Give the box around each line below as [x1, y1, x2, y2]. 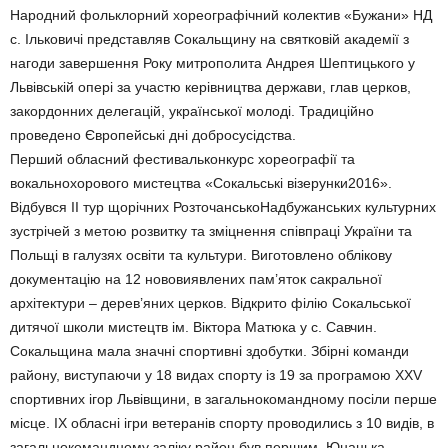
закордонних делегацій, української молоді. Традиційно [10, 103, 374, 119]
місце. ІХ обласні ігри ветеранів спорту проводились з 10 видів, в [10, 415, 434, 431]
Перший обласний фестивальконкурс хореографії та [10, 151, 355, 167]
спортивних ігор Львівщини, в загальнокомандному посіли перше [10, 391, 437, 407]
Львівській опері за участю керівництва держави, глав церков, [10, 79, 411, 95]
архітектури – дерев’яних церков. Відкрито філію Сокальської [10, 295, 411, 311]
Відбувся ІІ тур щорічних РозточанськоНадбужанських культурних [10, 199, 436, 215]
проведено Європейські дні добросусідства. [10, 127, 296, 143]
